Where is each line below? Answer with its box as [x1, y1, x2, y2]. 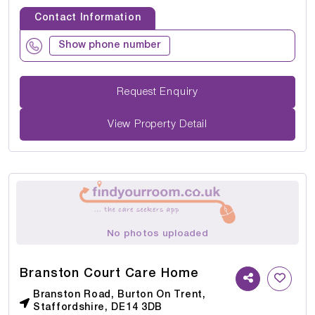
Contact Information [34, 13, 141, 23]
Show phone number [58, 41, 161, 51]
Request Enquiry [160, 86, 198, 97]
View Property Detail [108, 119, 207, 129]
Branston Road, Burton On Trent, [33, 290, 206, 300]
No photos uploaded [107, 229, 208, 239]
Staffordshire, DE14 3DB [33, 303, 163, 313]
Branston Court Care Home [20, 268, 199, 280]
